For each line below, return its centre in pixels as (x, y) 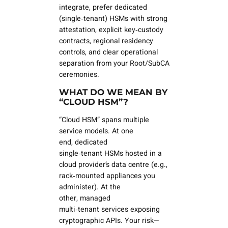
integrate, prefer (87, 8)
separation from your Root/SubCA (114, 64)
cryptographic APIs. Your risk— (109, 220)
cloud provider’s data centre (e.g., (113, 164)
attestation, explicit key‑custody (111, 30)
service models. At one (96, 131)
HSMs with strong (137, 19)
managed (95, 198)
